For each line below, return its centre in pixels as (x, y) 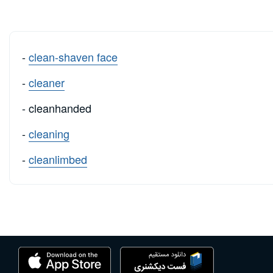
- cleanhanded (57, 108)
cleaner (47, 83)
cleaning (49, 134)
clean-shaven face (73, 57)
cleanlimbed (58, 159)
